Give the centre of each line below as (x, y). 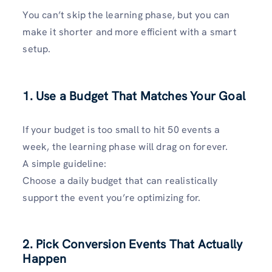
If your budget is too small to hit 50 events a (121, 129)
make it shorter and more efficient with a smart (130, 32)
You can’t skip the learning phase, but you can (126, 15)
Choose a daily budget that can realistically (120, 180)
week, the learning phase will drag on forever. (125, 146)
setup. (37, 49)
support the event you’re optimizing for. (112, 197)
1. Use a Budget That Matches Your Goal (134, 96)
